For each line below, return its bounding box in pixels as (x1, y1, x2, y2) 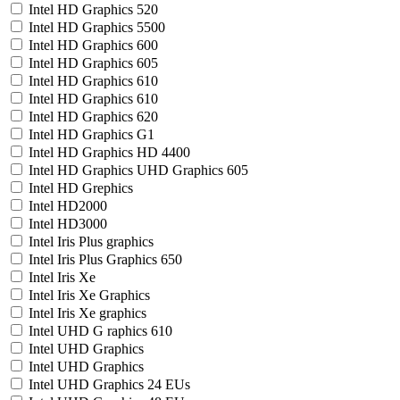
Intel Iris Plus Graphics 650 (29, 252, 182, 267)
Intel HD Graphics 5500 (29, 20, 165, 35)
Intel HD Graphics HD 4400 (29, 145, 190, 160)
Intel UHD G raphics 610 (29, 323, 172, 338)
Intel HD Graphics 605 (29, 55, 158, 71)
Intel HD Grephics (29, 180, 133, 196)
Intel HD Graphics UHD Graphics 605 (29, 162, 248, 178)
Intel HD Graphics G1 (29, 127, 154, 142)
